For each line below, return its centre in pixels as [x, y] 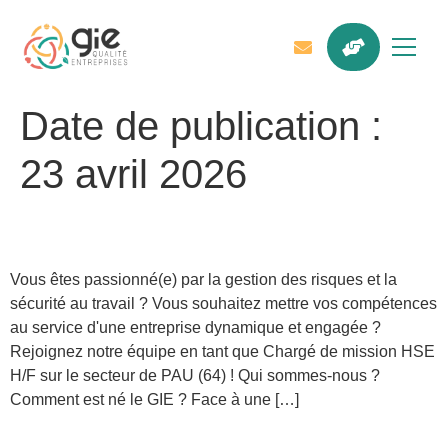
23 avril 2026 [133, 174]
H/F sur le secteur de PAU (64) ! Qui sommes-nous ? [195, 375]
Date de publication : [201, 126]
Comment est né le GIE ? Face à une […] [154, 399]
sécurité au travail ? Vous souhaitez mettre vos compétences [223, 303]
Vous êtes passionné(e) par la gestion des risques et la [203, 279]
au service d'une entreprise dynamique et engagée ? [195, 327]
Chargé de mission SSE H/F [211, 233]
